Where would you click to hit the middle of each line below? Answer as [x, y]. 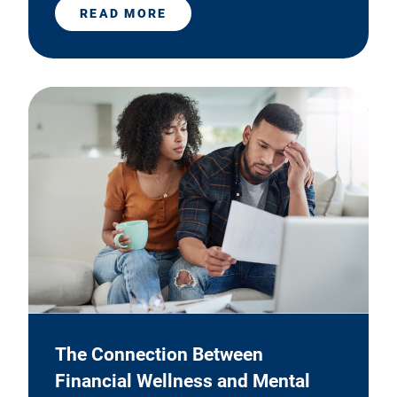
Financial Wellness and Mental [183, 381]
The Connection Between [159, 355]
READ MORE [124, 14]
